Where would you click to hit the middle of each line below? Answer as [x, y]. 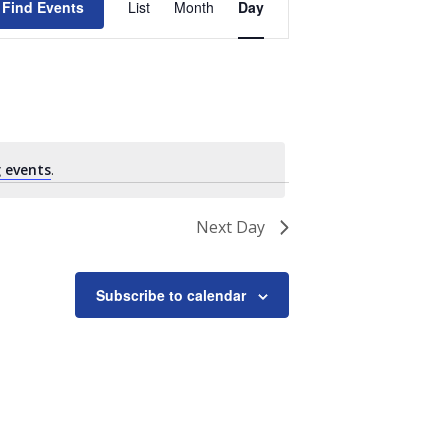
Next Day [230, 227]
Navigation [262, 72]
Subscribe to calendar [170, 295]
